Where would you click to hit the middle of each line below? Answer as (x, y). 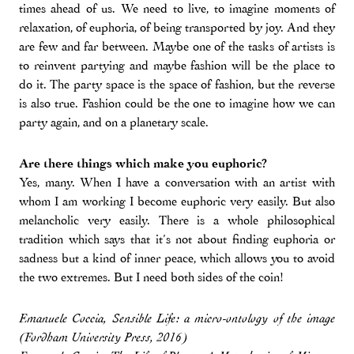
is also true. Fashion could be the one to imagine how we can (177, 103)
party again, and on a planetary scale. (114, 122)
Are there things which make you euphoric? (143, 163)
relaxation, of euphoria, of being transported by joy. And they (177, 27)
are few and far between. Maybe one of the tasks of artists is (177, 46)
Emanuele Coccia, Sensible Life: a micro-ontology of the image (177, 318)
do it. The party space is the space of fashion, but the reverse (177, 84)
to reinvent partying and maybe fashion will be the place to (177, 65)
